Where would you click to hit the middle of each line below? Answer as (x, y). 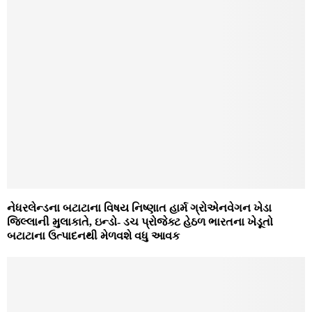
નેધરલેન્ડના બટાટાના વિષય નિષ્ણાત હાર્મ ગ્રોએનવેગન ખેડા (139, 208)
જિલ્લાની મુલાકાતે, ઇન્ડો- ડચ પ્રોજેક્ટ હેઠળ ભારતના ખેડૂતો (140, 221)
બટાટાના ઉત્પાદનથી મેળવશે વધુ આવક (93, 235)
